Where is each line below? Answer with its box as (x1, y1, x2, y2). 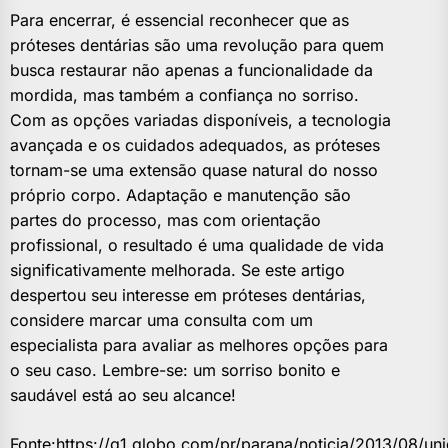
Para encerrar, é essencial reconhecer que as (10, 10, 349, 31)
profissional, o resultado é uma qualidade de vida (10, 235, 384, 256)
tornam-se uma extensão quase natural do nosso (10, 160, 378, 181)
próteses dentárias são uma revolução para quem (10, 35, 384, 56)
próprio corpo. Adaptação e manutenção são (10, 185, 351, 206)
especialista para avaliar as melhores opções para (10, 335, 388, 356)
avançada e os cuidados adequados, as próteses (10, 135, 380, 156)
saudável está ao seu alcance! (10, 385, 236, 406)
